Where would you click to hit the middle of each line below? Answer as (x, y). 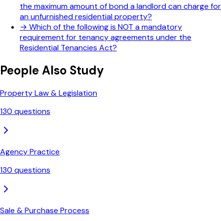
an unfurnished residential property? (86, 16)
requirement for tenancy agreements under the (106, 37)
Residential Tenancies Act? (68, 47)
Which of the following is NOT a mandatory (106, 27)
